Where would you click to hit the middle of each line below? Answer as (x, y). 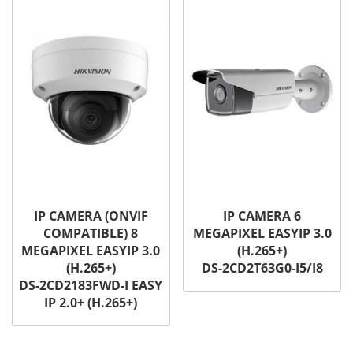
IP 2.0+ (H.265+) (91, 302)
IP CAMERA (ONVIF (91, 216)
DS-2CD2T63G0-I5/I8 (262, 268)
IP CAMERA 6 (262, 216)
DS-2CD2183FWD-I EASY (91, 285)
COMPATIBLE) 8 (91, 233)
